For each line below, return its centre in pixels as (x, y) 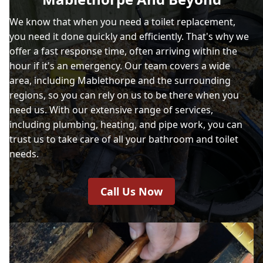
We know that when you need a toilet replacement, (122, 21)
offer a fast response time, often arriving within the (123, 51)
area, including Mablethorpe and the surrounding (120, 80)
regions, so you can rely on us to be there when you (124, 95)
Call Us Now (131, 191)
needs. (24, 154)
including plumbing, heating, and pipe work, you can (126, 124)
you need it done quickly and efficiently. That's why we (129, 36)
